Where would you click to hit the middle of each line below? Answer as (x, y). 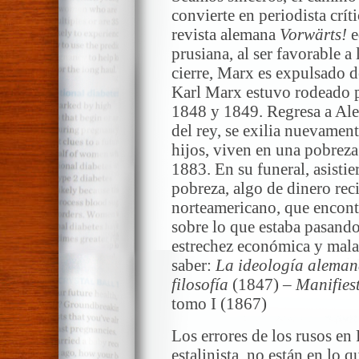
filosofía (200, 285)
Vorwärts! (313, 35)
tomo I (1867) (219, 304)
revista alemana (226, 35)
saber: (194, 266)
